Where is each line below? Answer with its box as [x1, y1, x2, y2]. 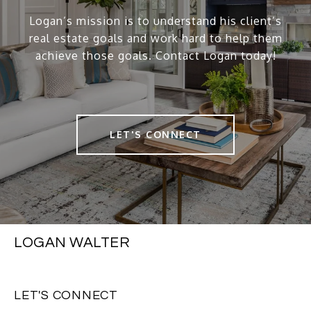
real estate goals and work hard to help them [28, 31, 283, 46]
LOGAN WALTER [14, 235, 130, 251]
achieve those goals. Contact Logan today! [35, 49, 276, 63]
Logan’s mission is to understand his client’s [29, 14, 282, 28]
